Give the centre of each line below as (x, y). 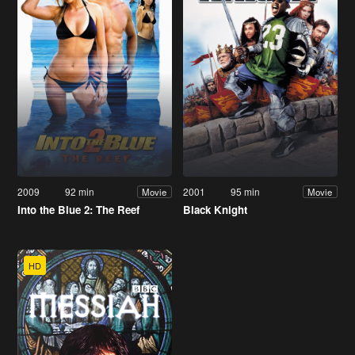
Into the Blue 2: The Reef (78, 210)
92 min (80, 192)
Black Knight (215, 210)
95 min (246, 192)
